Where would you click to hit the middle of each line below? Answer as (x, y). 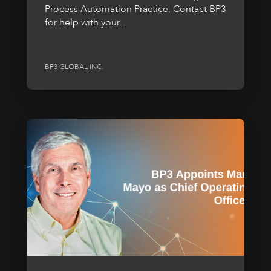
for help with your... (86, 22)
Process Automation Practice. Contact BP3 (135, 9)
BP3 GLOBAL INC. (74, 66)
